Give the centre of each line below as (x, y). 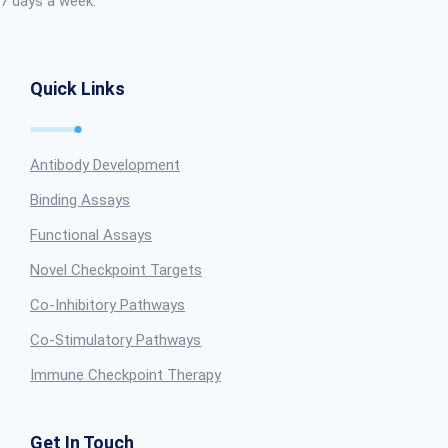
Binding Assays (80, 200)
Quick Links (77, 88)
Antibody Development (105, 165)
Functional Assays (91, 235)
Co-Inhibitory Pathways (107, 305)
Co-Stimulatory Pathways (115, 340)
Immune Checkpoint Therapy (125, 375)
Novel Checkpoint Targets (116, 270)
